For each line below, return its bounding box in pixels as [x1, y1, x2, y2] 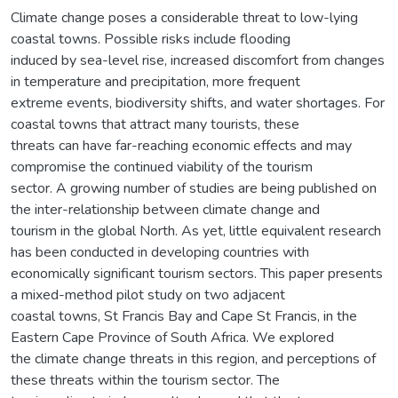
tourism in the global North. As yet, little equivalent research [11, 220, 381, 241]
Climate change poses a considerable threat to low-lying [11, 7, 358, 28]
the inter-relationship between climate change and [11, 199, 320, 219]
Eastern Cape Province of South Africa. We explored [11, 327, 334, 347]
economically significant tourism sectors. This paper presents [11, 263, 383, 283]
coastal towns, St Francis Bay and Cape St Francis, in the [11, 306, 357, 326]
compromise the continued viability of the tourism [11, 156, 313, 177]
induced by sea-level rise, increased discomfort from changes [11, 50, 385, 70]
